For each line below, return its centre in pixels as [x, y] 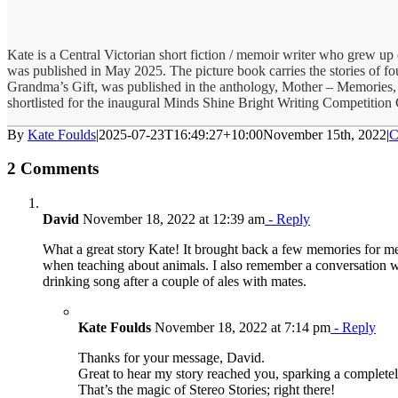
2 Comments [53, 169]
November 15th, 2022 [325, 134]
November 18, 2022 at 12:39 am [172, 219]
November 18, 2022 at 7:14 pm [241, 328]
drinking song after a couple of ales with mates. [175, 282]
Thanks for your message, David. [171, 358]
